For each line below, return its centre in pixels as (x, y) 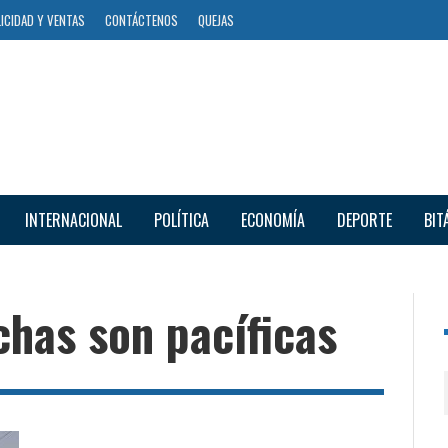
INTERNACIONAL (73, 219)
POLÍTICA (181, 219)
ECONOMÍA (272, 219)
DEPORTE (364, 219)
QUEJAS (216, 20)
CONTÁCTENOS (141, 20)
